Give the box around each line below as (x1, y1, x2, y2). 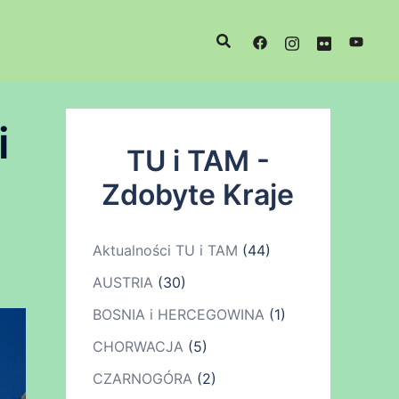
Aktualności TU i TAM (92, 241, 238, 259)
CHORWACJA (92, 338, 183, 355)
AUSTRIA (92, 273, 153, 291)
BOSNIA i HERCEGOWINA (92, 305, 265, 323)
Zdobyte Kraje (102, 177, 295, 212)
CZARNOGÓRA (92, 370, 192, 387)
